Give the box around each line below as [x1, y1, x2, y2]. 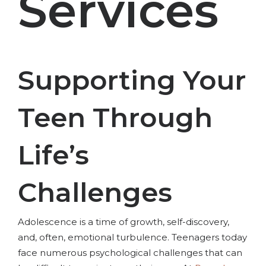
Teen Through [18, 101, 213, 134]
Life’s [18, 138, 89, 171]
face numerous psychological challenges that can [18, 247, 242, 259]
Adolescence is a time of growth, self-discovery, [18, 216, 229, 228]
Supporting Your [18, 64, 246, 96]
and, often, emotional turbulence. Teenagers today [18, 232, 247, 243]
